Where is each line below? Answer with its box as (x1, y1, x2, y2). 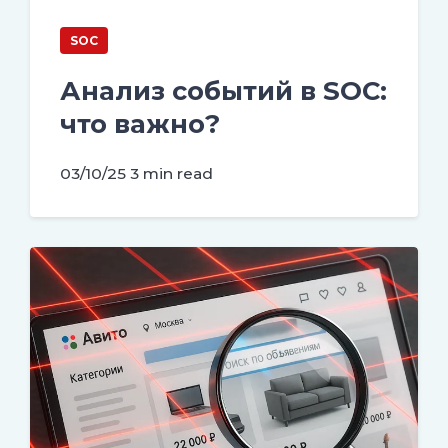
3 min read (130, 164, 213, 184)
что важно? (60, 108, 220, 140)
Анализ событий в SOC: (60, 75, 387, 107)
